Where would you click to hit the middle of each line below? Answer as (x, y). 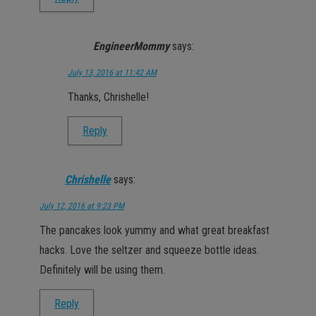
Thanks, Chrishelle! (108, 97)
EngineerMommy (131, 46)
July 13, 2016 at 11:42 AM (112, 72)
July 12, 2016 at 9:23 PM (82, 206)
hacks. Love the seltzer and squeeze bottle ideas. (149, 250)
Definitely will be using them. (102, 269)
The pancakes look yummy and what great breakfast (154, 230)
